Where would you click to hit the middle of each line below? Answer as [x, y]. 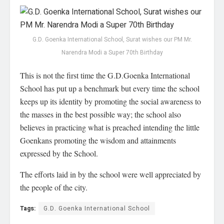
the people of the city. [54, 187]
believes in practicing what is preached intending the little [110, 127]
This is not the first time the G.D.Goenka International [105, 75]
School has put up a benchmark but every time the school [110, 88]
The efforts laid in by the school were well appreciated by [110, 174]
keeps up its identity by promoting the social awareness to [110, 101]
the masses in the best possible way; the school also [100, 114]
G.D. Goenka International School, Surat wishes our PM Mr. [112, 39]
